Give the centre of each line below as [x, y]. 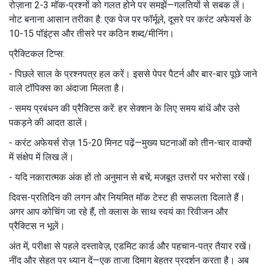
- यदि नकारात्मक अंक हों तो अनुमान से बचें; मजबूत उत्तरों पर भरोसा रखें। [130, 177]
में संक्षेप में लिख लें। [42, 157]
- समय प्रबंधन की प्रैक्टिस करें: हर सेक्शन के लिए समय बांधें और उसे [124, 108]
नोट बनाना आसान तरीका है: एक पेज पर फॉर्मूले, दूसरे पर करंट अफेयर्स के [130, 19]
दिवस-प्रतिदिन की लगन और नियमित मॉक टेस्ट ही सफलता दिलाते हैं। [127, 197]
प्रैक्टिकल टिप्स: [37, 53]
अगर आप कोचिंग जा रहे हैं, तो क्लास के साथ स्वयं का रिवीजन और [118, 211]
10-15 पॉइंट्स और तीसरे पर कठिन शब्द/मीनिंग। [92, 33]
